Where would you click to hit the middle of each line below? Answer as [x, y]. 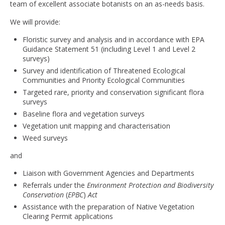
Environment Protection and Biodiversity [150, 185]
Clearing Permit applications [68, 216]
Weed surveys [45, 138]
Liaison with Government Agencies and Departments [108, 173]
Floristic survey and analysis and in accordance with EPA [114, 39]
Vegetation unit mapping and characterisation [96, 126]
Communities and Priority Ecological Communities [104, 80]
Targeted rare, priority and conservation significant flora [113, 92]
